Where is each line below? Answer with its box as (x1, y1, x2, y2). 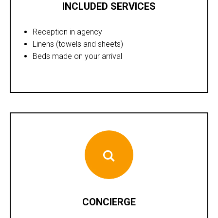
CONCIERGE (82, 196, 136, 208)
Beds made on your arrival (33, 51, 122, 61)
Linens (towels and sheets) (33, 39, 123, 49)
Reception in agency (33, 27, 102, 36)
